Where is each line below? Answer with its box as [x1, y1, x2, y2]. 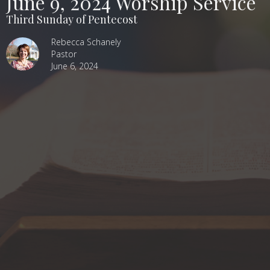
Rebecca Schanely [51, 36, 121, 48]
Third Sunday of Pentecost [6, 12, 137, 27]
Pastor [51, 48, 77, 60]
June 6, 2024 [51, 60, 98, 72]
